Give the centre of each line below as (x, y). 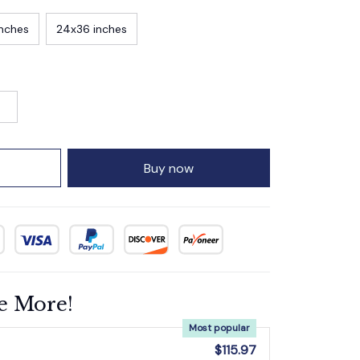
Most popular (219, 328)
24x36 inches (92, 29)
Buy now (169, 168)
